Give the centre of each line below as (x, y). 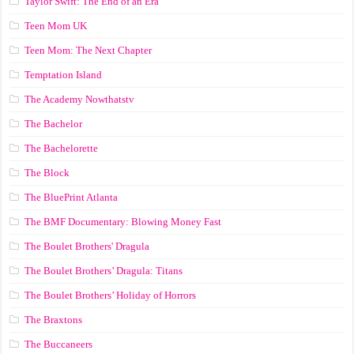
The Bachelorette (62, 149)
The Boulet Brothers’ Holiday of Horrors (111, 296)
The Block (47, 173)
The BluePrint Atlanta (72, 198)
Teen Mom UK (56, 26)
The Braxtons (54, 320)
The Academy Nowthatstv (80, 100)
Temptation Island (64, 75)
